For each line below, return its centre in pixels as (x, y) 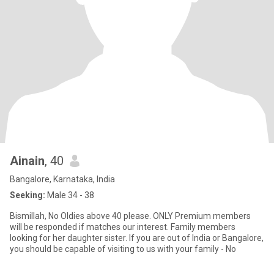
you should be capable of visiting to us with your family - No (123, 249)
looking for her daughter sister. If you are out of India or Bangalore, (137, 238)
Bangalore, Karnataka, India (62, 179)
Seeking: (28, 195)
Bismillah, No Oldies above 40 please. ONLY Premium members (130, 216)
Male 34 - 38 (70, 195)
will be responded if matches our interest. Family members (123, 227)
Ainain (27, 161)
